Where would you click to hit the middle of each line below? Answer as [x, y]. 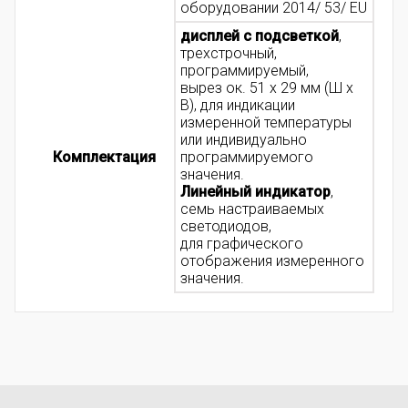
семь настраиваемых [252, 209]
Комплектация [104, 158]
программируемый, [245, 71]
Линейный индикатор [255, 192]
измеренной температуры [266, 123]
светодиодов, [226, 227]
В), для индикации [238, 106]
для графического [242, 244]
